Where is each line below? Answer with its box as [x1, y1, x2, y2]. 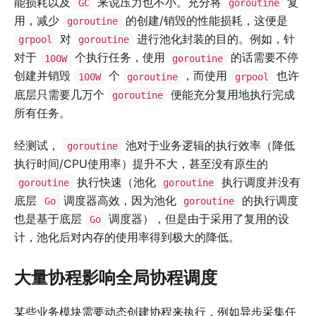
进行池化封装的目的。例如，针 [133, 32, 295, 47]
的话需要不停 [227, 50, 298, 65]
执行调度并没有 [218, 174, 300, 189]
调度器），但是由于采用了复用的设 [104, 212, 289, 226]
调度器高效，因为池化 [59, 193, 180, 208]
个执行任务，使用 [71, 50, 169, 65]
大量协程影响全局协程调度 [14, 267, 217, 288]
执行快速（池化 [73, 174, 159, 189]
